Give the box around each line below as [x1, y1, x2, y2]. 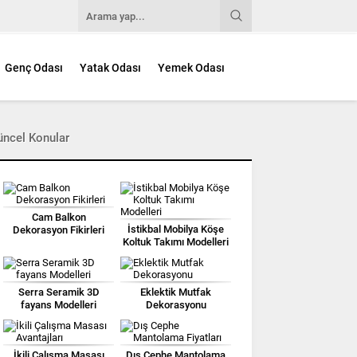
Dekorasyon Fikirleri [13, 223, 104, 236]
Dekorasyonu [145, 298, 206, 311]
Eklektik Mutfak [140, 285, 211, 298]
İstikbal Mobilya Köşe [127, 222, 224, 235]
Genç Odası [5, 61, 63, 75]
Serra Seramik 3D [18, 285, 100, 298]
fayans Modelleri [21, 298, 96, 311]
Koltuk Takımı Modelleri [123, 235, 229, 248]
